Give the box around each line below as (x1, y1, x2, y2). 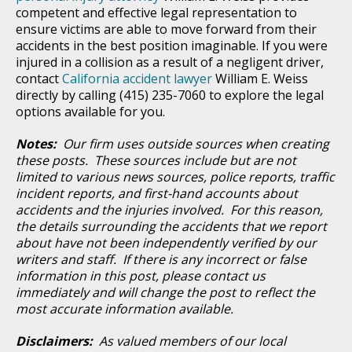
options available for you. (16, 102, 165, 120)
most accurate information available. (16, 299, 236, 317)
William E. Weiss (212, 69, 308, 87)
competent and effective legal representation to (16, 3, 297, 21)
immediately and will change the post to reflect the (16, 283, 315, 301)
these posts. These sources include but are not (16, 151, 296, 169)
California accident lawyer (62, 69, 212, 87)
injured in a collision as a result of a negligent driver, (16, 53, 324, 71)
